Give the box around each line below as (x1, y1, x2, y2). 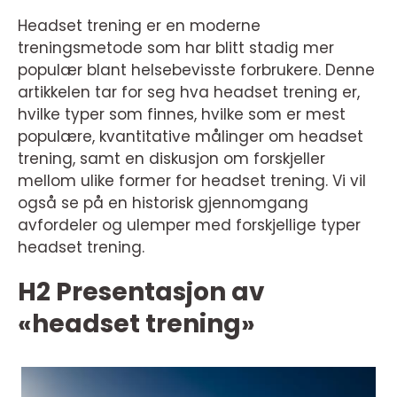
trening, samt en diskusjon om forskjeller (18, 148, 325, 169)
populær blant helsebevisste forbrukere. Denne (18, 59, 375, 81)
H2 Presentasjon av (18, 275, 265, 309)
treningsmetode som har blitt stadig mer (18, 37, 334, 58)
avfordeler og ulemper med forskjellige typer (18, 214, 361, 236)
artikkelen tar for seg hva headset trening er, (18, 82, 360, 103)
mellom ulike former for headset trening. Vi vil (18, 170, 366, 191)
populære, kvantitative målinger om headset (18, 126, 363, 147)
